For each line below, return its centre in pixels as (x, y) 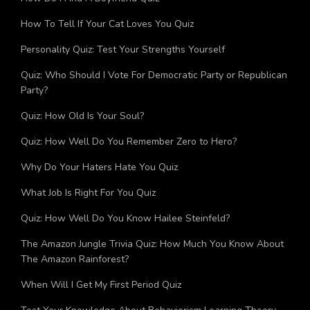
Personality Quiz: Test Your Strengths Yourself (123, 70)
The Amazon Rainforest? (75, 280)
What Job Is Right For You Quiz (88, 213)
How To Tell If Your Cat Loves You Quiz (107, 44)
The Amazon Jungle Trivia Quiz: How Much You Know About (152, 264)
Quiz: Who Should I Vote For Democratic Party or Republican (154, 95)
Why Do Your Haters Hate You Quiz (99, 188)
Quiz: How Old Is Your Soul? (82, 136)
